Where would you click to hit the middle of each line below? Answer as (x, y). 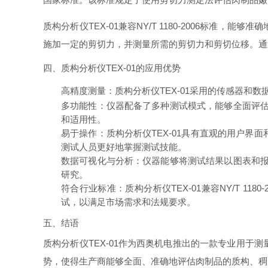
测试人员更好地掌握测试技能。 (124, 147)
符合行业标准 (89, 188)
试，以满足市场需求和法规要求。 (128, 202)
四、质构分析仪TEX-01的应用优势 (112, 68)
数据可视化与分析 (98, 161)
